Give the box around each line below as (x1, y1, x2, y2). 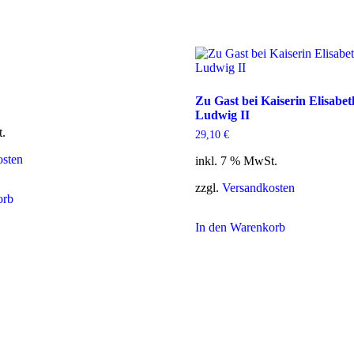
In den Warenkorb (194, 220, 285, 235)
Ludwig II (194, 108, 250, 122)
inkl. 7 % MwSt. (194, 154, 277, 168)
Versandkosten (221, 181, 295, 195)
